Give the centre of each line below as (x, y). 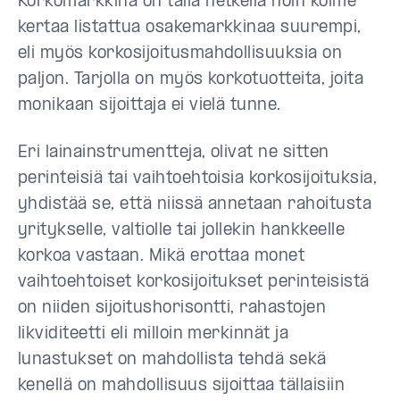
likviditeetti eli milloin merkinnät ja (154, 334)
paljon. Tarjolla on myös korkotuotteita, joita (191, 80)
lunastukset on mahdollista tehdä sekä (172, 360)
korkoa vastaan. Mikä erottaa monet (162, 257)
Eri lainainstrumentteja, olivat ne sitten (174, 153)
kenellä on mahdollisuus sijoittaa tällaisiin (182, 386)
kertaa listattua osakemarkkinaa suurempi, (190, 28)
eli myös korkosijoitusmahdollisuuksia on (180, 54)
